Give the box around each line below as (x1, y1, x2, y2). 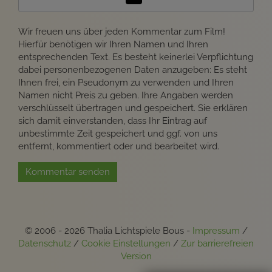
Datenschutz (18, 237, 71, 249)
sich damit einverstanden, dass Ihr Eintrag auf (18, 115, 207, 126)
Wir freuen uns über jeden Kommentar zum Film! (18, 25, 225, 37)
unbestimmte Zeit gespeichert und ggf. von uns (18, 127, 217, 139)
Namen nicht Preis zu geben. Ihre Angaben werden (18, 89, 233, 101)
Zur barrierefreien (181, 237, 254, 249)
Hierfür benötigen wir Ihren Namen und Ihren (18, 38, 208, 50)
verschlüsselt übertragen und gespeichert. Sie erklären (18, 102, 248, 114)
